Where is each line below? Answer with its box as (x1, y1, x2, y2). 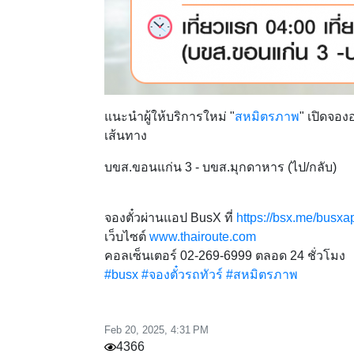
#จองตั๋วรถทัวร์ (141, 268, 223, 281)
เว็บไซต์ (104, 230, 149, 243)
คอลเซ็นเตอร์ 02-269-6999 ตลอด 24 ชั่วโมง (104, 249, 345, 262)
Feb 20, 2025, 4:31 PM (104, 324, 209, 336)
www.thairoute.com (149, 230, 256, 243)
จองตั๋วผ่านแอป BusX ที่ (104, 211, 236, 224)
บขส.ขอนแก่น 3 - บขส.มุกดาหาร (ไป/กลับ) (104, 160, 337, 174)
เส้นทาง (104, 129, 147, 142)
